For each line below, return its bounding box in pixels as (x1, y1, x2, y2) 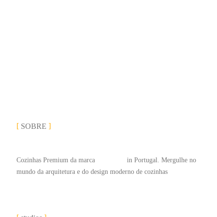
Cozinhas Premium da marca (16, 156, 97, 164)
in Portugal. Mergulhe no (125, 156, 196, 164)
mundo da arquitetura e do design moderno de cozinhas (16, 168, 168, 175)
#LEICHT (97, 156, 125, 164)
